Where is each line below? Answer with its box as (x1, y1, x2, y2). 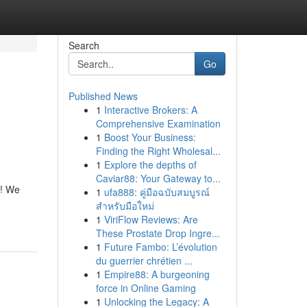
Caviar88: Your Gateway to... (95, 171, 221, 185)
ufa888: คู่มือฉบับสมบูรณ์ (103, 185, 210, 199)
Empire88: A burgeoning (103, 267, 210, 281)
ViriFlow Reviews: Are (103, 212, 198, 226)
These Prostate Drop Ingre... (95, 226, 220, 240)
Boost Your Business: (103, 130, 196, 144)
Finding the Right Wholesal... (95, 144, 221, 158)
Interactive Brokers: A (103, 103, 197, 116)
